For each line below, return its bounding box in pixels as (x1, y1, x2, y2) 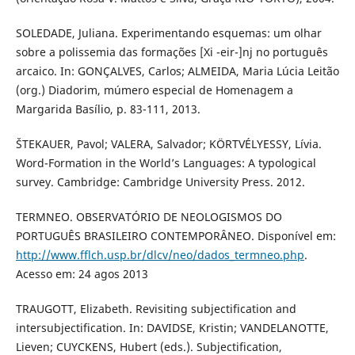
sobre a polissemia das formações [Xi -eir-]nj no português (15, 44, 328, 59)
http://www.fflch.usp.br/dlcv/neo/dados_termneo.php (15, 246, 304, 262)
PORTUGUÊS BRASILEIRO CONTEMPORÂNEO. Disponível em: (15, 227, 336, 243)
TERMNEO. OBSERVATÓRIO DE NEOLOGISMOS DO (15, 208, 282, 224)
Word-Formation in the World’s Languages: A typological (15, 155, 316, 170)
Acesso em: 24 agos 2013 (15, 265, 148, 281)
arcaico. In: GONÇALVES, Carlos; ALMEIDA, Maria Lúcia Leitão (15, 63, 339, 78)
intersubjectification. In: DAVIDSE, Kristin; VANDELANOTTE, (15, 319, 329, 335)
